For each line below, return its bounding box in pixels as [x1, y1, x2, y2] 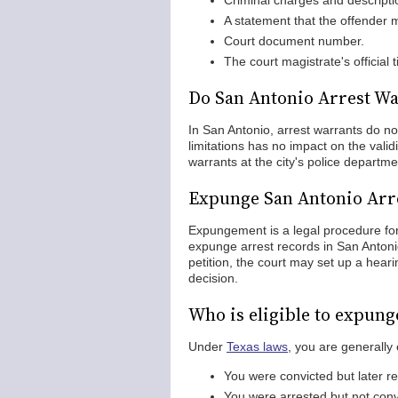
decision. [188, 271, 238, 285]
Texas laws [227, 339, 288, 354]
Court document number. [224, 34, 364, 48]
